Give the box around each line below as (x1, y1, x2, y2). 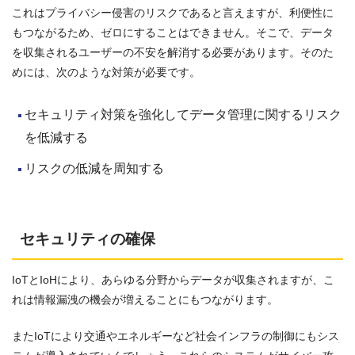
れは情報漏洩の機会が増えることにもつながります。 (12, 293, 278, 307)
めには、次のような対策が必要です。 (12, 65, 200, 78)
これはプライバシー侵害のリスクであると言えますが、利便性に (12, 6, 334, 19)
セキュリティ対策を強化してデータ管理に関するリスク (25, 107, 342, 121)
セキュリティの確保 (20, 230, 155, 247)
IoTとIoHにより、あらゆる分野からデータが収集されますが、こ (12, 273, 334, 287)
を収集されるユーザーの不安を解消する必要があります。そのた (12, 45, 334, 59)
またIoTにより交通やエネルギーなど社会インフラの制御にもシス (12, 330, 339, 343)
